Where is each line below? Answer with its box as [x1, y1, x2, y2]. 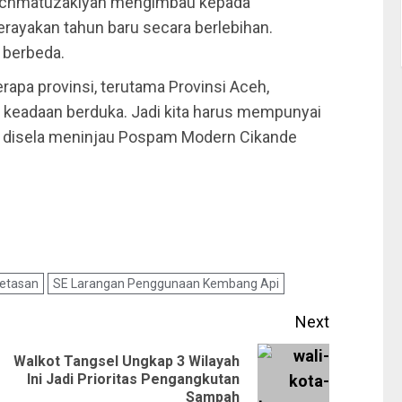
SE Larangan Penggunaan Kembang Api [53, 276, 279, 292]
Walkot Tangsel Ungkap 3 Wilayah [13, 353, 240, 371]
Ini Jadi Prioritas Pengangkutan [27, 371, 240, 389]
